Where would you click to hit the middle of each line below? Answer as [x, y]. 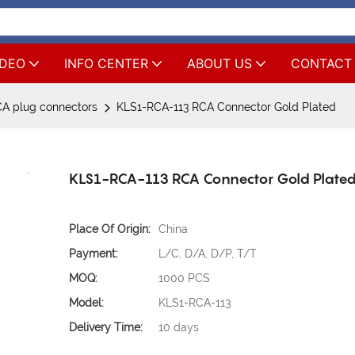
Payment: [94, 254]
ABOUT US [219, 63]
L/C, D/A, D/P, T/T [208, 254]
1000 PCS [185, 279]
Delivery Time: [106, 328]
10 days [179, 328]
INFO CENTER [106, 63]
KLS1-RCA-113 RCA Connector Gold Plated [226, 107]
